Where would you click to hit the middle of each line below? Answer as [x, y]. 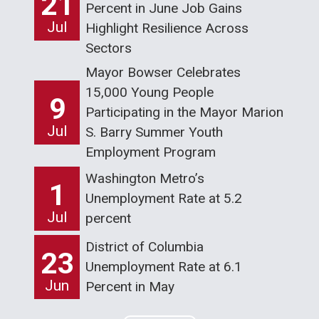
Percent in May [130, 286]
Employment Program [151, 152]
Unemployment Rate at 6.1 [164, 266]
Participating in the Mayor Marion [184, 112]
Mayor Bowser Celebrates [163, 72]
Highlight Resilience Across [167, 28]
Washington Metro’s [145, 178]
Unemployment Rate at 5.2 [164, 198]
